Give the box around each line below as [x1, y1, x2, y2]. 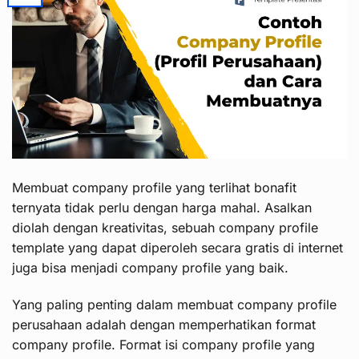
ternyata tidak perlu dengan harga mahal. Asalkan [12, 199, 312, 216]
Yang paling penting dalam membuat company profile [12, 296, 337, 313]
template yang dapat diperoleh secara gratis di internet [12, 239, 343, 256]
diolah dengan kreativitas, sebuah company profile [12, 219, 318, 236]
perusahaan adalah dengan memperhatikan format [12, 316, 316, 333]
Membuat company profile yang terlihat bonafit [12, 179, 296, 196]
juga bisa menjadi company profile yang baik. [12, 259, 288, 276]
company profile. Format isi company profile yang [12, 336, 315, 353]
